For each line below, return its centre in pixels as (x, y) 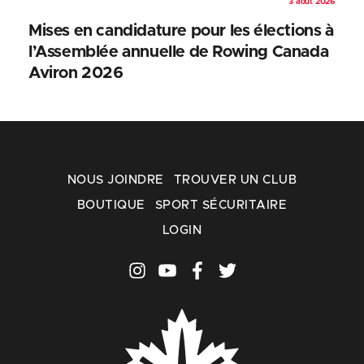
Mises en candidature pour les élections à (181, 30)
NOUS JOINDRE (116, 180)
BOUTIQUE (111, 205)
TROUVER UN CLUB (235, 180)
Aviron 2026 (76, 73)
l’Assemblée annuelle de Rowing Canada (179, 52)
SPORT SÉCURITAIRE (221, 205)
